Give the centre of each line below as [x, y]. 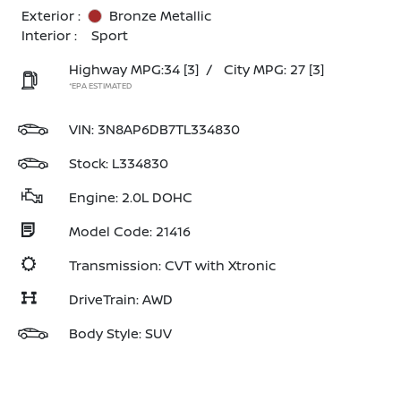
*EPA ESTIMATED [100, 85]
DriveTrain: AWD [121, 299]
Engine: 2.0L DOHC [131, 197]
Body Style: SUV [120, 333]
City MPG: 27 [264, 69]
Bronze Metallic [160, 16]
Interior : [49, 35]
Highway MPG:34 [124, 69]
